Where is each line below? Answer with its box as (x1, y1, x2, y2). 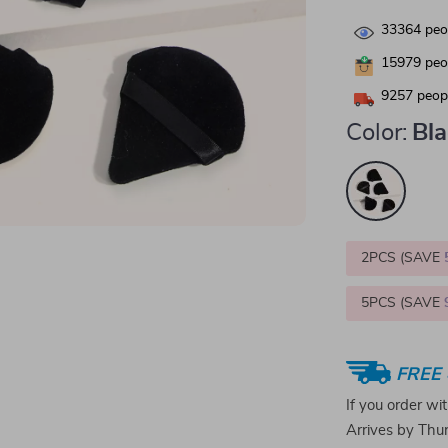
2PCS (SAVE (361, 251, 445, 265)
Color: (346, 121, 408, 145)
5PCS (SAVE (361, 296, 445, 310)
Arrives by (346, 423, 419, 438)
